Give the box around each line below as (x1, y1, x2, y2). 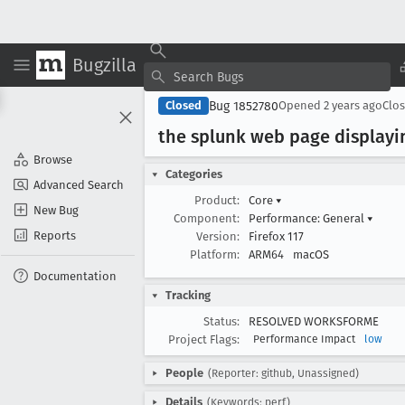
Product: (194, 193, 240, 207)
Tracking (165, 288, 211, 302)
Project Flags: (168, 333, 240, 346)
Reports (33, 228, 76, 242)
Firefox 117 (249, 230, 304, 243)
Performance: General (249, 212, 367, 225)
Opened (278, 99, 324, 112)
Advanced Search (33, 177, 124, 192)
